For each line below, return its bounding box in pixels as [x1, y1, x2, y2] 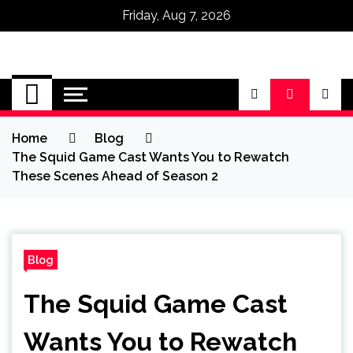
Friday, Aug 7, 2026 [122, 8, 231, 23]
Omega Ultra [12, 64, 236, 108]
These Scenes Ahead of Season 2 [12, 169, 218, 184]
